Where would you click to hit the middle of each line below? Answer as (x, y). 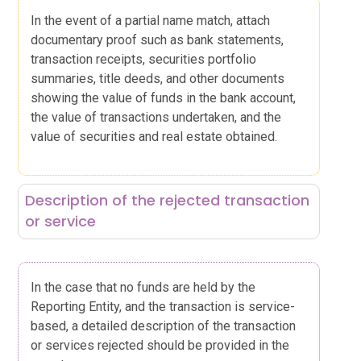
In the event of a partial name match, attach (151, 20)
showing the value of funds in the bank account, (164, 98)
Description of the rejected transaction (167, 201)
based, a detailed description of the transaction (164, 326)
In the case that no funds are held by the (143, 287)
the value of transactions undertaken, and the (156, 117)
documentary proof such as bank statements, (158, 39)
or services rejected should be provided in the (160, 345)
